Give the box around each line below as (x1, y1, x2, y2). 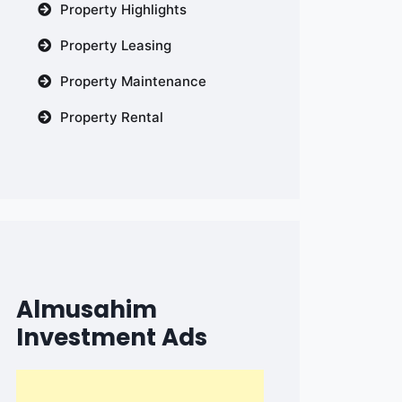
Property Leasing (60, 37, 171, 54)
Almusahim (16, 293, 157, 326)
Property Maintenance (60, 73, 206, 90)
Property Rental (60, 109, 163, 126)
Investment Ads (16, 321, 207, 354)
